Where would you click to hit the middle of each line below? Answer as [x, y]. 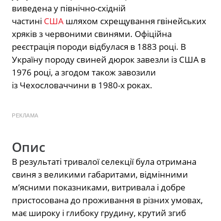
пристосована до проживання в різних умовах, [107, 200]
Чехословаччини [55, 85]
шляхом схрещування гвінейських [135, 21]
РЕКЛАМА [25, 115]
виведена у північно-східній [69, 8]
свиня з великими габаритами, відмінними [100, 174]
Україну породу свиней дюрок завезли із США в [109, 59]
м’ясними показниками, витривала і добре [99, 187]
